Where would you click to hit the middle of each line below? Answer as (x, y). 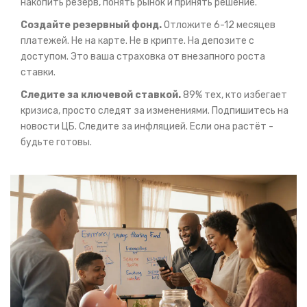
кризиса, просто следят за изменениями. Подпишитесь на (155, 111)
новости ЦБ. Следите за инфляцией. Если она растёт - (147, 127)
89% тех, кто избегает (234, 95)
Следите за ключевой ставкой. (101, 95)
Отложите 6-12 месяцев (219, 25)
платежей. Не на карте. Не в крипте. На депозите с (137, 41)
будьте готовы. (56, 143)
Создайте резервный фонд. (91, 25)
